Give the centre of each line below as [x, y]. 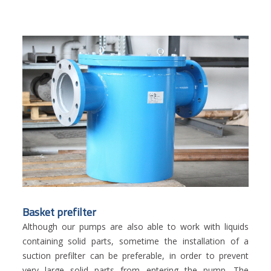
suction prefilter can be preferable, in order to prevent [135, 256]
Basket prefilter [59, 212]
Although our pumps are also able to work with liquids [135, 227]
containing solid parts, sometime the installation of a [135, 241]
